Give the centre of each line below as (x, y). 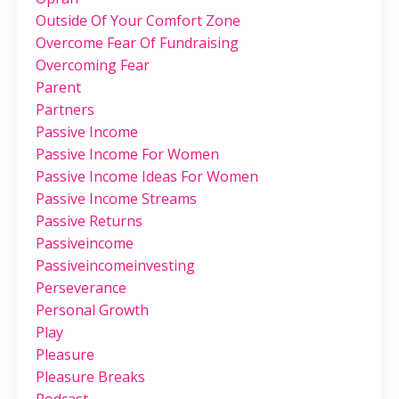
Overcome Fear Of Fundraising (137, 43)
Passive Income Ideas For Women (147, 177)
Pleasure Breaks (90, 377)
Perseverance (81, 288)
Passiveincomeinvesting (115, 266)
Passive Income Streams (116, 199)
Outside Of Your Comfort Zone (138, 21)
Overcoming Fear (93, 65)
